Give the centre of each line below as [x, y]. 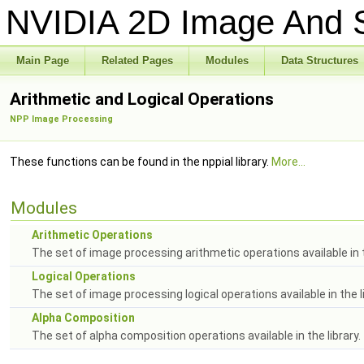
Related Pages [137, 61]
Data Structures [320, 61]
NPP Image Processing [61, 119]
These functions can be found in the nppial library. [141, 162]
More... [288, 162]
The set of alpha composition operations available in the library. [196, 336]
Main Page [43, 61]
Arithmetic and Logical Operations [142, 99]
